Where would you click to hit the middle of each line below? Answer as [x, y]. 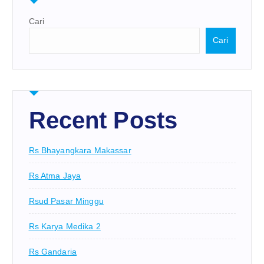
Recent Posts [103, 121]
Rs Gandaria [53, 251]
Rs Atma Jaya [55, 175]
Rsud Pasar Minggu [66, 201]
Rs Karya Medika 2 [65, 226]
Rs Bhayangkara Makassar [80, 150]
